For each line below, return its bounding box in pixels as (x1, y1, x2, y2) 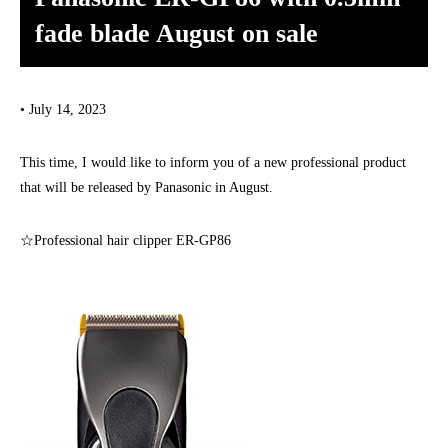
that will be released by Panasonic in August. (20, 179, 273, 195)
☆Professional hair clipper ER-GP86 (20, 232, 231, 248)
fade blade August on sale (35, 18, 318, 48)
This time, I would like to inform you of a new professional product (20, 154, 406, 170)
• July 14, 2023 (20, 101, 106, 117)
